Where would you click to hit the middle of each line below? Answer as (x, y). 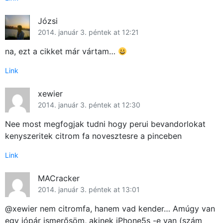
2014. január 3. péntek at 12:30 (89, 105)
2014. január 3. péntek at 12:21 (88, 32)
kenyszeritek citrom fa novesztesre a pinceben (93, 136)
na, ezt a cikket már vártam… (61, 52)
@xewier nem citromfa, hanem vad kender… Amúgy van (110, 209)
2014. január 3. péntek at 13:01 (89, 190)
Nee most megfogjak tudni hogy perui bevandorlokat (105, 124)
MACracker (59, 178)
